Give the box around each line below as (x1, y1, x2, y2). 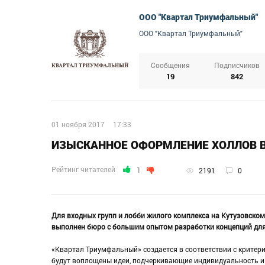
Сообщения (151, 60, 190, 70)
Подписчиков (214, 60, 260, 70)
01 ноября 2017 (51, 119, 105, 130)
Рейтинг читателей (51, 164, 115, 174)
